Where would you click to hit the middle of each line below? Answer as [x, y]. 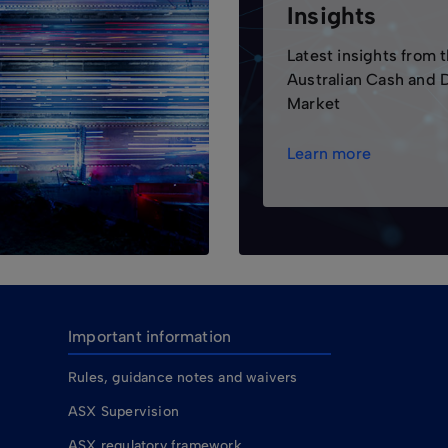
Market [314, 103]
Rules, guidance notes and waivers [183, 377]
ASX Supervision [123, 411]
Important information [150, 336]
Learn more [329, 153]
